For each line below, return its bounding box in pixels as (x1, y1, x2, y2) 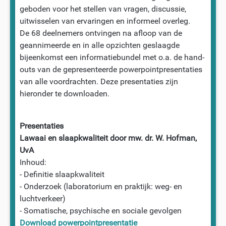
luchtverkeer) (19, 193, 66, 203)
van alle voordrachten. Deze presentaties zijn (19, 76, 178, 86)
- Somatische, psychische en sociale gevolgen (19, 205, 182, 215)
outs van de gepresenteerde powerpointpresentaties (19, 64, 202, 74)
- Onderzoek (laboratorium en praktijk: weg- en (19, 181, 182, 191)
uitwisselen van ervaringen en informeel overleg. (19, 16, 190, 26)
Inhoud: (19, 157, 46, 167)
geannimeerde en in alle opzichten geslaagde (19, 40, 180, 50)
